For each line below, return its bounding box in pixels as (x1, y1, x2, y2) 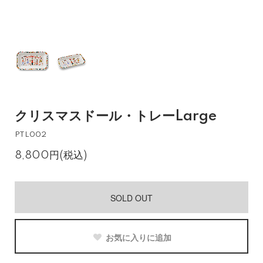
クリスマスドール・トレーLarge (15, 109, 217, 124)
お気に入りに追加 (105, 231, 171, 243)
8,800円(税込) (15, 150, 87, 161)
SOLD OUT (110, 192, 153, 204)
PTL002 (15, 131, 46, 139)
